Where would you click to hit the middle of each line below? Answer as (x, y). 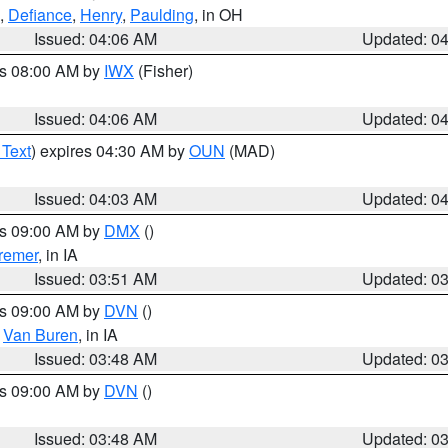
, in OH (218, 14)
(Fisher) (163, 70)
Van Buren (40, 334)
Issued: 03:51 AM (96, 278)
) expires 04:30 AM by (110, 150)
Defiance (40, 14)
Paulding (162, 14)
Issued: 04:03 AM (96, 198)
